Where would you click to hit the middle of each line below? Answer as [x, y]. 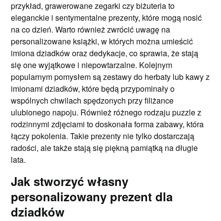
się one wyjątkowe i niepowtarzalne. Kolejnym [92, 65]
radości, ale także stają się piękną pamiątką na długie [105, 147]
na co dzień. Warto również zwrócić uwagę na [91, 29]
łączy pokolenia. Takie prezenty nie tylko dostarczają [103, 136]
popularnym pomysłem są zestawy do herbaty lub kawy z [110, 76]
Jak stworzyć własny [70, 181]
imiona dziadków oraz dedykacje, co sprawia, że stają [105, 53]
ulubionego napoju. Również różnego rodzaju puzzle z [106, 112]
